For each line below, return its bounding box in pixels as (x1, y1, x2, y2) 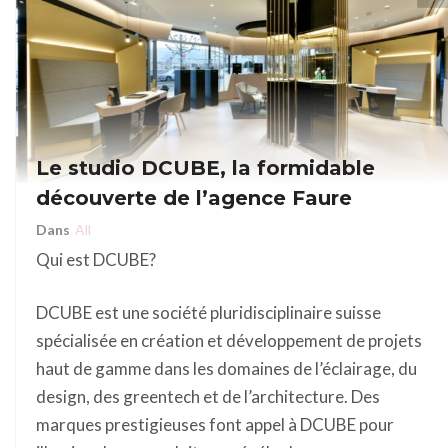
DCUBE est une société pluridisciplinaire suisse (36, 302, 381, 324)
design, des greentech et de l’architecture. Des (36, 386, 380, 408)
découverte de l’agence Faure (36, 186, 352, 211)
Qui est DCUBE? (36, 249, 156, 271)
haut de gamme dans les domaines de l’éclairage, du (36, 358, 417, 380)
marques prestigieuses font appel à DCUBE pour (36, 414, 394, 436)
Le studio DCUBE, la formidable (36, 156, 375, 181)
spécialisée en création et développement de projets (36, 330, 422, 352)
